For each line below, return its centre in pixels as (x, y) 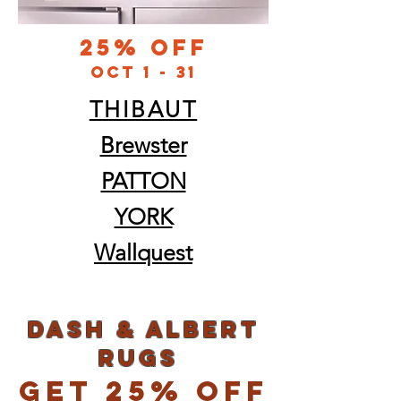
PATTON (143, 181)
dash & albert (143, 329)
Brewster (143, 145)
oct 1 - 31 (144, 72)
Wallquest (143, 252)
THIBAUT (143, 109)
